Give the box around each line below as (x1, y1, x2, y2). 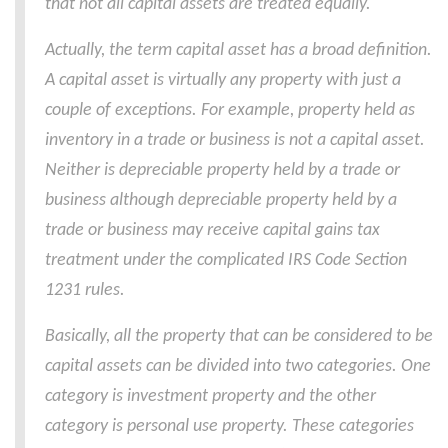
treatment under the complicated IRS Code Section (45, 251, 407, 270)
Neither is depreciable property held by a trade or (45, 161, 400, 180)
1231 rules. (45, 281, 125, 300)
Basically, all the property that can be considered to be (45, 327, 433, 346)
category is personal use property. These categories (45, 417, 414, 436)
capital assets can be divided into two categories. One (45, 357, 431, 376)
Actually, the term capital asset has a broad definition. (45, 41, 432, 60)
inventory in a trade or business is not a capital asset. (45, 131, 425, 150)
